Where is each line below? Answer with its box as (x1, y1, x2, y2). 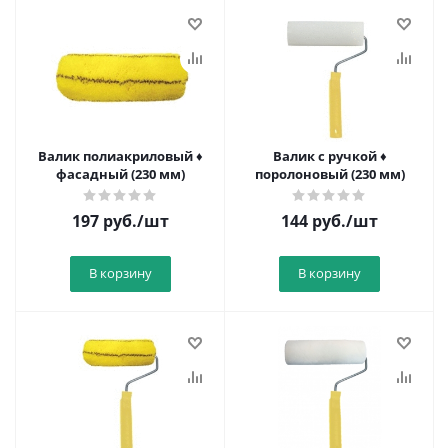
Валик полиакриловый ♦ (38, 147, 203, 165)
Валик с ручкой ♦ (272, 147, 387, 165)
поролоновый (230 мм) (254, 165, 405, 183)
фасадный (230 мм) (56, 165, 185, 183)
